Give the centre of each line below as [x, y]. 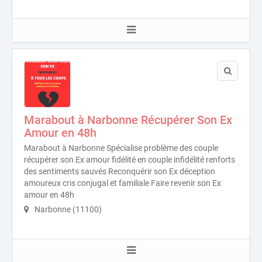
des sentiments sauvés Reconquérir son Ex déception [120, 172]
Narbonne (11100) [67, 210]
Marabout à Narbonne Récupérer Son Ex [128, 120]
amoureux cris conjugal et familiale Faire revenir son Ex [123, 183]
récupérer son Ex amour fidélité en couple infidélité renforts [130, 160]
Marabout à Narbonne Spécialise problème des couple [121, 148]
